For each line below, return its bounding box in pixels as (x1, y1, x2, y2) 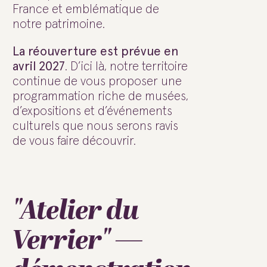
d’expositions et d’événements (13, 105, 172, 118)
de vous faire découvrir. (13, 135, 136, 148)
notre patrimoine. (13, 18, 105, 31)
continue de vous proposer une (13, 75, 182, 88)
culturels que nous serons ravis (13, 120, 178, 133)
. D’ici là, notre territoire (65, 60, 188, 73)
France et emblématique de (13, 3, 159, 16)
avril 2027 (13, 60, 65, 73)
